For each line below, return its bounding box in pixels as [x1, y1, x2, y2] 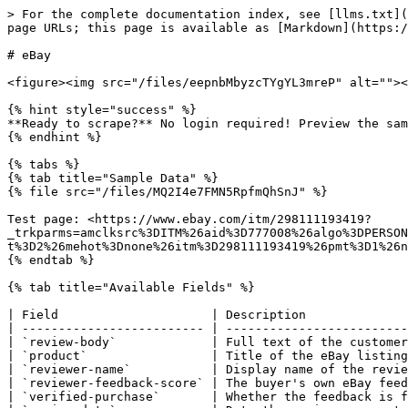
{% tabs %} [7, 158, 80, 171]
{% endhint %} [7, 130, 102, 144]
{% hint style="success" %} [7, 103, 197, 117]
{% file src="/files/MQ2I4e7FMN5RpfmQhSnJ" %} [7, 185, 328, 199]
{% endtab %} [7, 253, 95, 267]
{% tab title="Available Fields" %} [7, 280, 255, 294]
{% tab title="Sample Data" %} [7, 171, 219, 185]
